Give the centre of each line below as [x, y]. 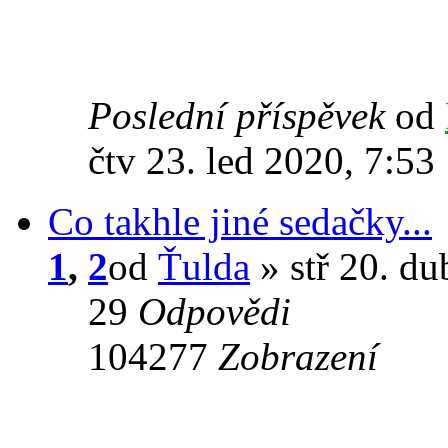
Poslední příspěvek [241, 115]
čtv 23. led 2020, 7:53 [261, 160]
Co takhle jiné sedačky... [240, 221]
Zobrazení [298, 356]
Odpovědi [214, 311]
